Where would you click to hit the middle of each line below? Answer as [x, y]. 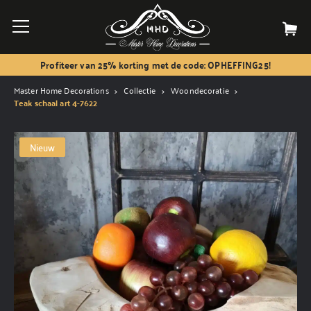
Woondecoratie [200, 90]
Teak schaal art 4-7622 [56, 103]
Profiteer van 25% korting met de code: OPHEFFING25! [155, 65]
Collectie [140, 90]
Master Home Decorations [61, 90]
